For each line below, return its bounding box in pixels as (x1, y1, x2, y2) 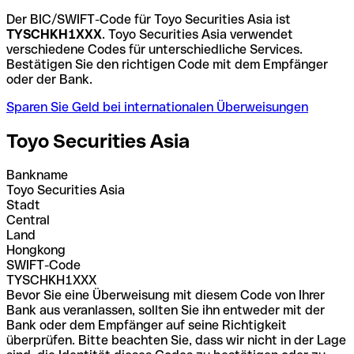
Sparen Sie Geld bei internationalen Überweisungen (6, 99, 308, 115)
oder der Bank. (6, 71, 92, 87)
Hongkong (6, 242, 66, 258)
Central (6, 212, 50, 228)
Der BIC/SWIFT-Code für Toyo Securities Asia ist (6, 11, 291, 27)
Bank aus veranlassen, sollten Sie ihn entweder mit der (6, 302, 325, 318)
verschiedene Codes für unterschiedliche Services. (6, 41, 303, 57)
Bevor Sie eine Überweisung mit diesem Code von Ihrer (6, 287, 325, 303)
